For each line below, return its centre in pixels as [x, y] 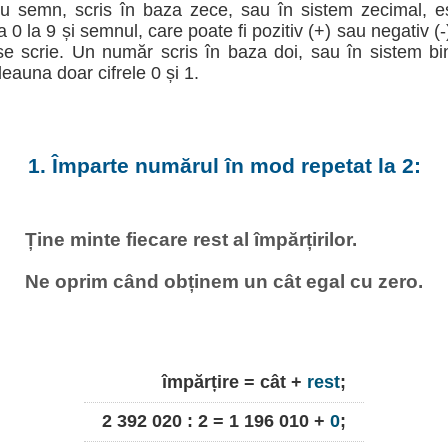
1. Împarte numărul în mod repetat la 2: [224, 166]
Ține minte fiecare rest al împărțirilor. [191, 239]
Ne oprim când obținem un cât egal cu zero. [224, 281]
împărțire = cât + [234, 381]
